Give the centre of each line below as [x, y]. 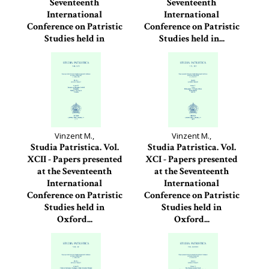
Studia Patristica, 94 [74, 63]
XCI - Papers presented [192, 159]
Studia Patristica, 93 [192, 51]
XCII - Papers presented [74, 159]
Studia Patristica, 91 [192, 232]
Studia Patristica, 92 [74, 232]
